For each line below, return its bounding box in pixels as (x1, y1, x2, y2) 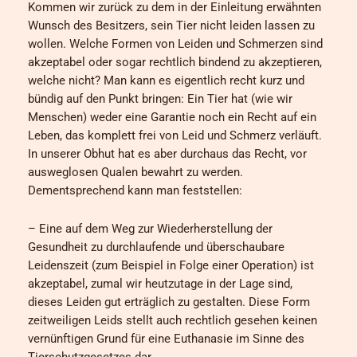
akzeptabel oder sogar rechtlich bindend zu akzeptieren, (28, 54, 322, 69)
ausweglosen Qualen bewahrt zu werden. (28, 164, 243, 179)
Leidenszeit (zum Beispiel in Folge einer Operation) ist (28, 258, 314, 273)
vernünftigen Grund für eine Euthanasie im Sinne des (28, 331, 304, 347)
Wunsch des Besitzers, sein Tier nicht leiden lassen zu (28, 18, 315, 33)
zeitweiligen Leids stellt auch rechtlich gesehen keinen (28, 313, 317, 328)
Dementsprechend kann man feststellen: (28, 182, 242, 198)
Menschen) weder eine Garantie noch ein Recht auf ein (28, 109, 316, 124)
